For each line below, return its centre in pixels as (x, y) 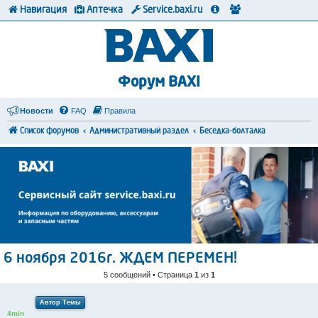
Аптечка (105, 10)
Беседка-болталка (232, 132)
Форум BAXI (159, 83)
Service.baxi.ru (172, 10)
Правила (120, 111)
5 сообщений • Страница (149, 275)
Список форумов (49, 132)
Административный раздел (139, 132)
